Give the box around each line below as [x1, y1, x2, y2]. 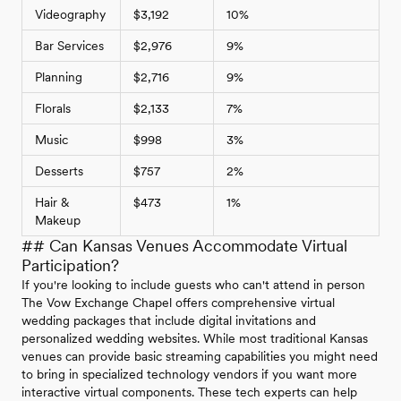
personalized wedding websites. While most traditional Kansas [21, 331, 368, 346]
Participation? [21, 256, 119, 276]
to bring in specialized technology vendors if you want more [21, 367, 357, 382]
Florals [35, 101, 71, 116]
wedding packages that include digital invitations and [21, 313, 316, 328]
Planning [35, 70, 82, 85]
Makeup [35, 213, 81, 228]
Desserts [35, 164, 83, 179]
